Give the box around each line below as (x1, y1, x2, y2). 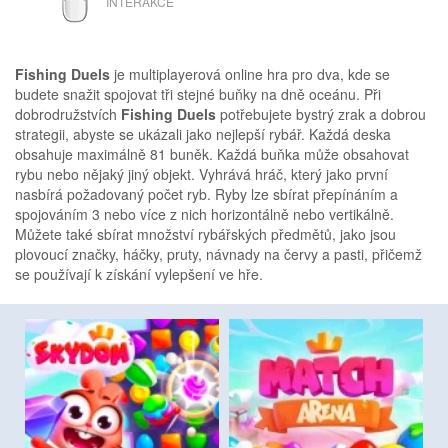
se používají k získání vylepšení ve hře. (15, 263, 263, 284)
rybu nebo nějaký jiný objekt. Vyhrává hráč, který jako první (15, 163, 388, 184)
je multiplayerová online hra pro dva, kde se (110, 63, 390, 84)
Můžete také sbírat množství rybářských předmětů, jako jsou (15, 223, 396, 244)
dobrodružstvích (15, 103, 121, 124)
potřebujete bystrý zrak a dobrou (216, 103, 426, 124)
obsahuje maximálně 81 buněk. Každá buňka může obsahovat (15, 143, 409, 164)
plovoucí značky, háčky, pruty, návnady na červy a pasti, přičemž (15, 243, 422, 264)
